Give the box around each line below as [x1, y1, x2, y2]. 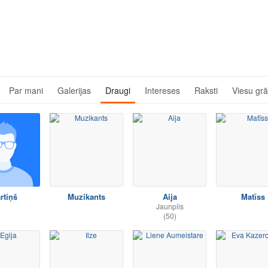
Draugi [105, 84, 130, 96]
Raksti [194, 84, 218, 96]
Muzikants [68, 191, 105, 202]
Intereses [145, 84, 180, 96]
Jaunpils [156, 201, 184, 211]
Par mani [9, 84, 43, 96]
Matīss [240, 191, 265, 202]
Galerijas [57, 84, 91, 96]
